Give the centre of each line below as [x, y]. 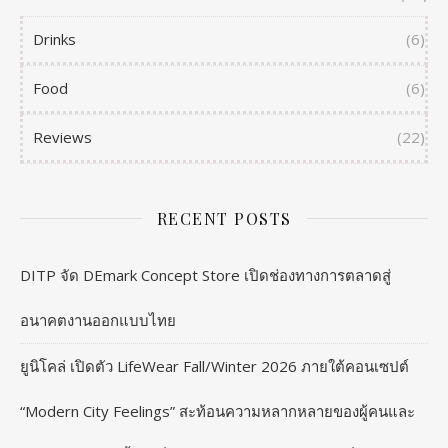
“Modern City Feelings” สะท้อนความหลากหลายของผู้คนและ [217, 410]
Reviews [62, 136]
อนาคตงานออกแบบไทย [98, 319]
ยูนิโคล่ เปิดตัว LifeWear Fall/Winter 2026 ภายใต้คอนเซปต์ [214, 365]
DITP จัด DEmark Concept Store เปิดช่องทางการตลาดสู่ [205, 274]
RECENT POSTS [224, 218]
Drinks [54, 38]
